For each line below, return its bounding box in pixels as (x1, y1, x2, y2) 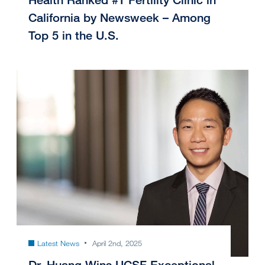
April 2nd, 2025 (92, 238, 142, 248)
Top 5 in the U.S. (28, 28, 119, 42)
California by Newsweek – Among (28, 10, 211, 24)
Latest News (37, 238, 79, 248)
